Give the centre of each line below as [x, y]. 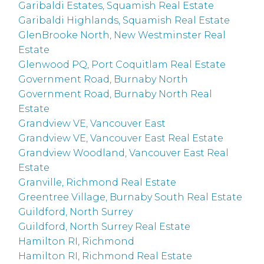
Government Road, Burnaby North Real [115, 94]
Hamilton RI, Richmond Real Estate [105, 256]
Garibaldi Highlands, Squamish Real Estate [124, 21]
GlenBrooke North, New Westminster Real [122, 35]
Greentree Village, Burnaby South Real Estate [131, 197]
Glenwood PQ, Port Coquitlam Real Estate [122, 65]
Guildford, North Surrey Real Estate [105, 227]
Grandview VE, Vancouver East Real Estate [121, 138]
